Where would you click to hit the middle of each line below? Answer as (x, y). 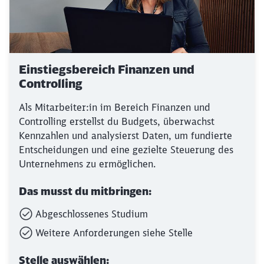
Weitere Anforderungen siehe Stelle (114, 233)
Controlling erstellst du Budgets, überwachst (117, 121)
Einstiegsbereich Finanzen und (107, 69)
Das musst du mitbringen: (85, 191)
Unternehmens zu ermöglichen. (87, 164)
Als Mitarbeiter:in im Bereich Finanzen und (115, 107)
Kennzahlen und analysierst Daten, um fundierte (126, 136)
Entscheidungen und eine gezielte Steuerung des (126, 150)
